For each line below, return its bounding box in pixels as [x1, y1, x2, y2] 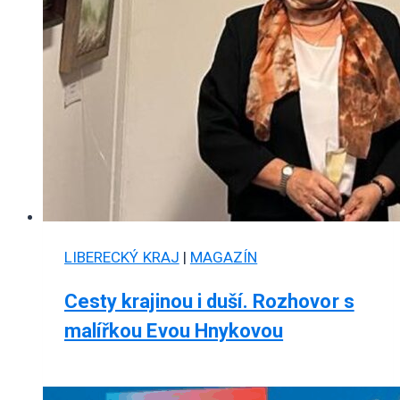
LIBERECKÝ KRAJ [64, 248, 179, 267]
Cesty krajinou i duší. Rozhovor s [64, 290, 354, 313]
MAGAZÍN [189, 248, 258, 267]
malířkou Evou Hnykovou [64, 320, 284, 343]
